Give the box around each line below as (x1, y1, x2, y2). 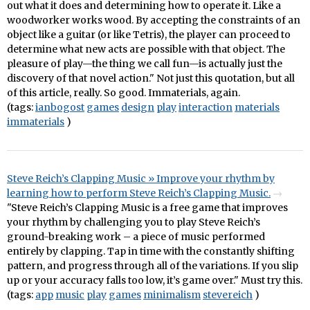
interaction (179, 101, 232, 114)
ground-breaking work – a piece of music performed (7, 230, 265, 244)
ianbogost (35, 101, 84, 114)
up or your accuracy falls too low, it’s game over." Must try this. (7, 274, 302, 287)
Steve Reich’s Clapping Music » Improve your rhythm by (7, 172, 275, 185)
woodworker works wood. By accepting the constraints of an (7, 14, 300, 27)
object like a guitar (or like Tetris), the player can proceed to (7, 28, 291, 42)
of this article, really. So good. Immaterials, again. (7, 86, 240, 100)
